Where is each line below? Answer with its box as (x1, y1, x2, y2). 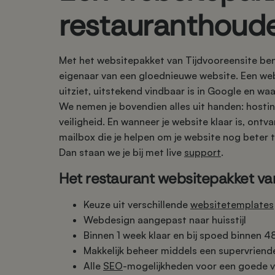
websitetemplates (190, 198, 274, 211)
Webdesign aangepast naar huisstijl (83, 214, 246, 226)
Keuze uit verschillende (83, 198, 190, 211)
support (184, 146, 221, 158)
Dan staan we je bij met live (59, 146, 184, 158)
